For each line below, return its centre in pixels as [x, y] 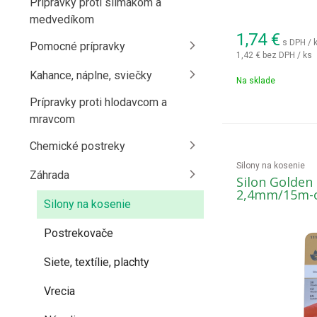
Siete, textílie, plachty [97, 262]
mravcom [52, 119]
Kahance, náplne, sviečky [91, 75]
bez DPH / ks [287, 55]
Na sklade [255, 81]
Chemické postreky [77, 146]
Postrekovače [79, 233]
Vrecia [59, 291]
